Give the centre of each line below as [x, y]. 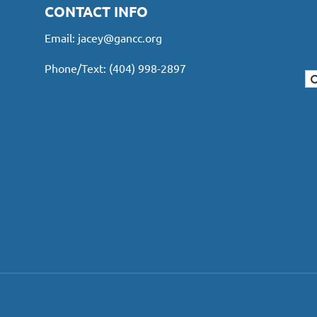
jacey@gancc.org [120, 38]
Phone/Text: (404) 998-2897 [115, 68]
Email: [61, 38]
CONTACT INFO [96, 12]
